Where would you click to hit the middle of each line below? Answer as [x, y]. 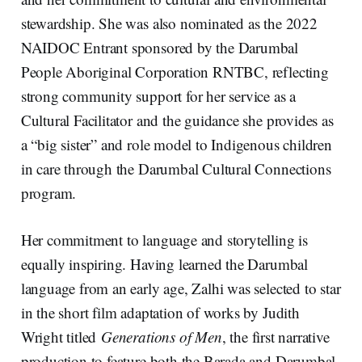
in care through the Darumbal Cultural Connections [176, 168]
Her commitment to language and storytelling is [164, 239]
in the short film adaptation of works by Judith [160, 312]
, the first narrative [276, 336]
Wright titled [61, 336]
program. [48, 192]
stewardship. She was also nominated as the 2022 [169, 23]
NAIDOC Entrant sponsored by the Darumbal [160, 47]
